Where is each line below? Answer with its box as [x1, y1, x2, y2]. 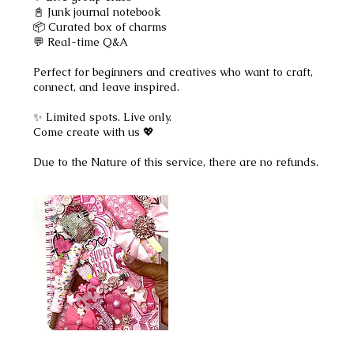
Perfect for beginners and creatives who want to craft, [33, 64, 314, 79]
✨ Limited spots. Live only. [33, 109, 172, 124]
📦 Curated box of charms [33, 19, 168, 34]
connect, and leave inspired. [33, 79, 180, 94]
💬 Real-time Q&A [33, 34, 129, 49]
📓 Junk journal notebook [33, 4, 161, 19]
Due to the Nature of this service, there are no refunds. [33, 154, 319, 169]
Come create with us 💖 [33, 124, 155, 139]
